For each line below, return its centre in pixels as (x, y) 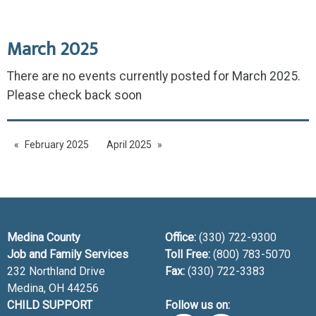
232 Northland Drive (56, 272)
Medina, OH (37, 288)
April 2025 (129, 145)
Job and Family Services (68, 255)
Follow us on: (197, 305)
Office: (181, 238)
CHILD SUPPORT (50, 305)
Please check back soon (74, 96)
